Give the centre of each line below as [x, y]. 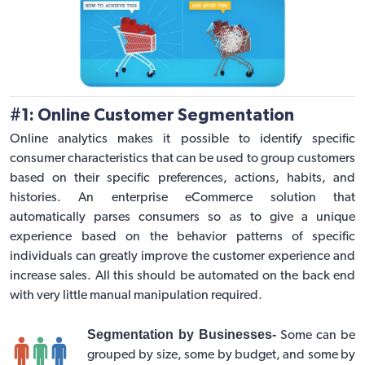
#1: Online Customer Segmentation [152, 115]
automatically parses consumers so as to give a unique [182, 217]
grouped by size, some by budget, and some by [221, 355]
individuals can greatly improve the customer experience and [182, 256]
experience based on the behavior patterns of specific [182, 237]
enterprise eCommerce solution [213, 198]
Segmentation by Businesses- [182, 334]
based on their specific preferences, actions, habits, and [182, 178]
